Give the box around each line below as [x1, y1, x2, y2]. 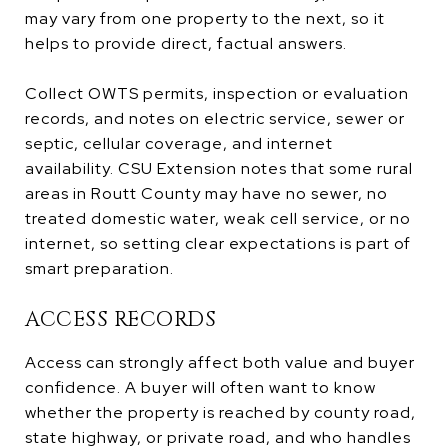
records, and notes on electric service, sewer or [25, 107, 405, 129]
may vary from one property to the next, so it [25, 7, 385, 29]
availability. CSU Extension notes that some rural [25, 157, 413, 179]
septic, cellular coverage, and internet [25, 132, 333, 154]
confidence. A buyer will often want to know [25, 376, 376, 398]
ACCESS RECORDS [25, 305, 216, 334]
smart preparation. [25, 257, 174, 279]
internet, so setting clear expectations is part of [25, 232, 411, 254]
